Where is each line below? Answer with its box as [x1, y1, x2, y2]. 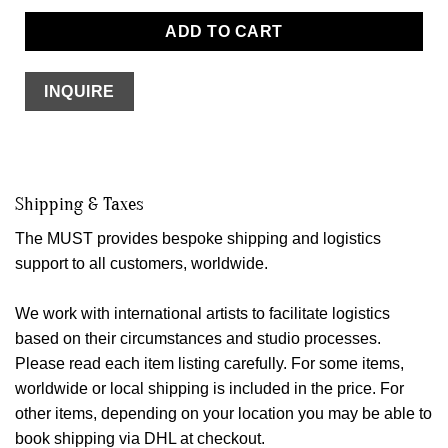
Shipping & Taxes [15, 193, 144, 216]
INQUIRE [44, 83, 115, 101]
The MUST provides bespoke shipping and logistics [15, 229, 381, 247]
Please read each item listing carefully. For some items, [15, 354, 404, 372]
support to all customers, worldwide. [15, 254, 268, 272]
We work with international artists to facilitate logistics [15, 304, 390, 322]
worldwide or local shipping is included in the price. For [15, 379, 404, 397]
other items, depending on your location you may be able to [15, 404, 432, 422]
